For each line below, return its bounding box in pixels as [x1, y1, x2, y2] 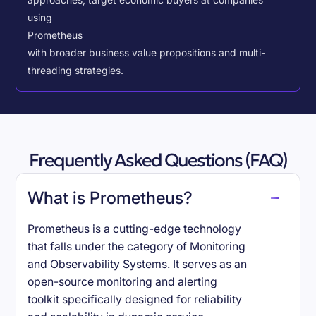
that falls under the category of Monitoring [28, 240, 246, 254]
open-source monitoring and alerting [28, 275, 218, 289]
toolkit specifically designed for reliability [28, 293, 243, 307]
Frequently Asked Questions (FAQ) [29, 149, 287, 172]
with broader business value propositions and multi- [28, 47, 266, 59]
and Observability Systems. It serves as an [28, 257, 248, 272]
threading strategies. [28, 65, 124, 77]
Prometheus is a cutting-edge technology [28, 222, 242, 236]
